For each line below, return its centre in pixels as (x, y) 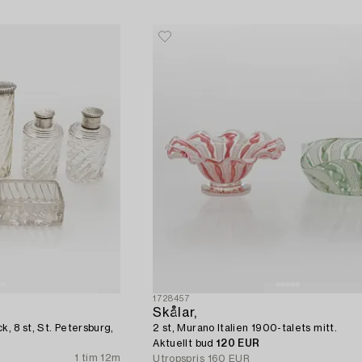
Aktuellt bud (185, 344)
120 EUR (238, 344)
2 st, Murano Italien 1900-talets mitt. (245, 328)
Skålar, (175, 313)
